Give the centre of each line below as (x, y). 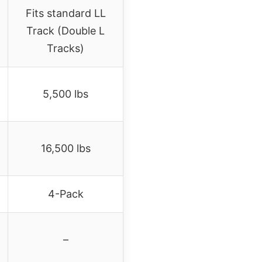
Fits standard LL (65, 13)
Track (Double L (65, 30)
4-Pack (65, 194)
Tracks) (65, 48)
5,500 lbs (65, 94)
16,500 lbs (65, 148)
